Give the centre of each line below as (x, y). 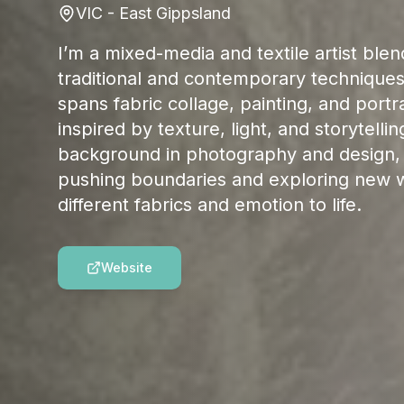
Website (127, 267)
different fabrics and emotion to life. (210, 204)
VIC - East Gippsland (153, 13)
